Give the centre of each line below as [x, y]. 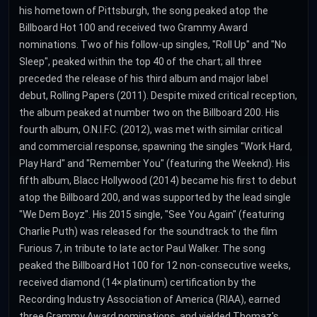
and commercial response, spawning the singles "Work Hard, [156, 146]
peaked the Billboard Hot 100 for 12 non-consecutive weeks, [155, 265]
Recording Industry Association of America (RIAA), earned [150, 299]
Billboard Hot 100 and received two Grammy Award [133, 28]
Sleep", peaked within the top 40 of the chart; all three [140, 62]
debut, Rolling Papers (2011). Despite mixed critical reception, [158, 96]
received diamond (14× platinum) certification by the [138, 282]
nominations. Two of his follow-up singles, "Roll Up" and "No [153, 45]
